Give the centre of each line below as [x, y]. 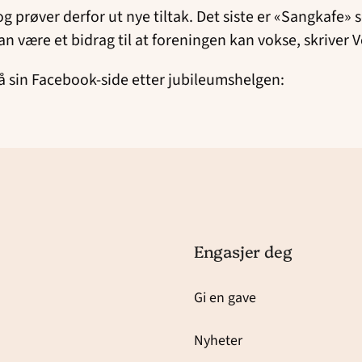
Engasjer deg [243, 250]
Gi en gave [225, 298]
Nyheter [218, 340]
